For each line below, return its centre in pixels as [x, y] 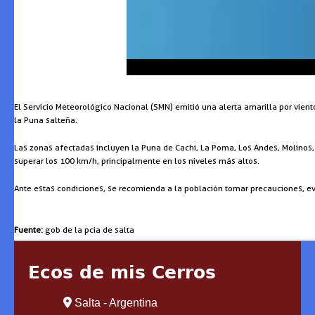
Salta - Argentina [115, 303]
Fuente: [28, 230]
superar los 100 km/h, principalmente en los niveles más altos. [137, 161]
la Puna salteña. [46, 120]
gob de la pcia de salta [89, 230]
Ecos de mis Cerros [122, 273]
